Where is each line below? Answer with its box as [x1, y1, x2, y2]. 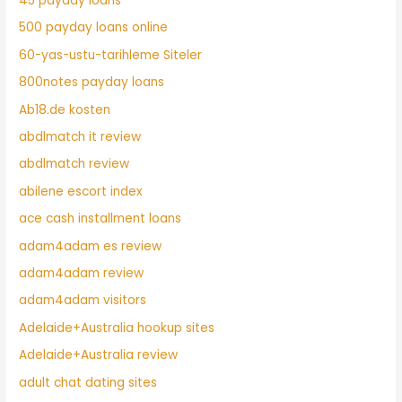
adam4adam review [19, 264, 144, 282]
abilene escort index [19, 182, 144, 200]
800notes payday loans [19, 74, 165, 92]
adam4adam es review [19, 237, 162, 255]
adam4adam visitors [19, 292, 147, 310]
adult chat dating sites [19, 373, 158, 391]
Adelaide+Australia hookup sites [19, 319, 215, 336]
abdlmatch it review [19, 127, 142, 145]
